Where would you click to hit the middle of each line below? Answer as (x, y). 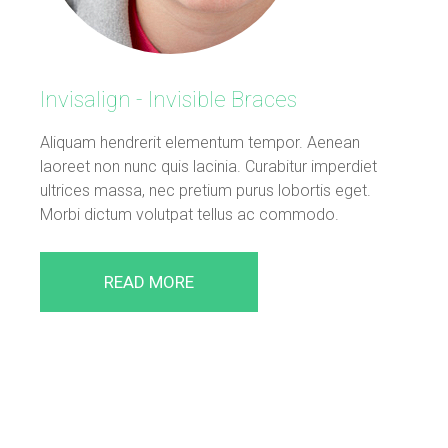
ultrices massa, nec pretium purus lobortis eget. (205, 190)
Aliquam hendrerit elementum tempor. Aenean (200, 142)
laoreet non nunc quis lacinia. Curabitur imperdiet (208, 166)
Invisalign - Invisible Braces (168, 99)
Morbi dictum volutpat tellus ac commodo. (189, 214)
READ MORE (149, 281)
